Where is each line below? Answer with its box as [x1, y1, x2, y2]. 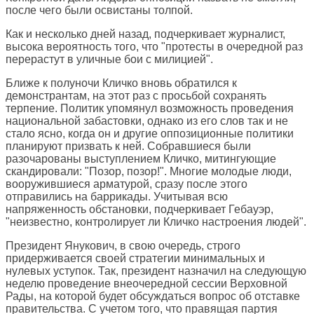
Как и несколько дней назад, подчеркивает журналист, [6, 28, 285, 41]
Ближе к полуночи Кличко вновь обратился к [6, 77, 237, 90]
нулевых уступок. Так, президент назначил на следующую [6, 265, 306, 278]
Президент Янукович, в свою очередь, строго [6, 240, 240, 252]
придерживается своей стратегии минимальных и [6, 252, 265, 265]
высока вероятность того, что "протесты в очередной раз [6, 41, 303, 53]
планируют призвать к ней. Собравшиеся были [6, 140, 251, 153]
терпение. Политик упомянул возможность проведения [6, 102, 294, 115]
